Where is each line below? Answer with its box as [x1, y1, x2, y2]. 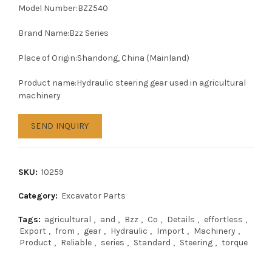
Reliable [61, 237, 92, 248]
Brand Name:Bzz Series [18, 28, 109, 38]
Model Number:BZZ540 [18, 3, 108, 13]
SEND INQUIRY [31, 121, 89, 131]
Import [157, 226, 185, 236]
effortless [204, 214, 243, 225]
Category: [18, 191, 60, 201]
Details [167, 214, 195, 225]
